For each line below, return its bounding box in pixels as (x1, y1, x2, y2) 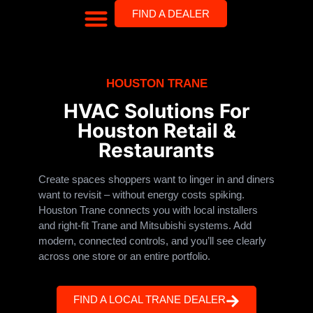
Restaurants (99, 138, 214, 162)
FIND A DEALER (131, 8, 210, 20)
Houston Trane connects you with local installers (38, 203, 258, 216)
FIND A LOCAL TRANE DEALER (73, 293, 226, 305)
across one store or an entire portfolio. (38, 249, 210, 262)
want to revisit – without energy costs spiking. (38, 188, 245, 201)
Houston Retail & (77, 118, 236, 143)
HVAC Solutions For (64, 99, 249, 123)
